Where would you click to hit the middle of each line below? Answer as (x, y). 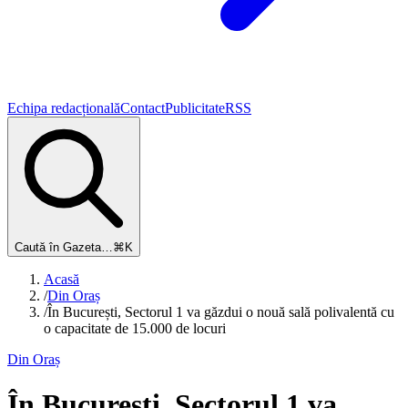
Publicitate (195, 108)
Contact (143, 108)
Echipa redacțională (64, 108)
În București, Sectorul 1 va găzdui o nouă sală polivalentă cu (221, 312)
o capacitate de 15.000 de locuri (135, 329)
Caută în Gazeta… (64, 248)
